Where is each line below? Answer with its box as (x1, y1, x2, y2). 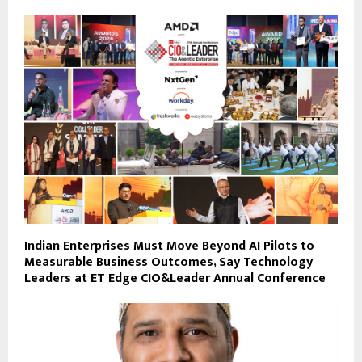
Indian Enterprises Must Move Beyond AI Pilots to (24, 234, 314, 257)
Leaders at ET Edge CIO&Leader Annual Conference (24, 267, 326, 289)
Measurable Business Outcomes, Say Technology (24, 250, 313, 273)
